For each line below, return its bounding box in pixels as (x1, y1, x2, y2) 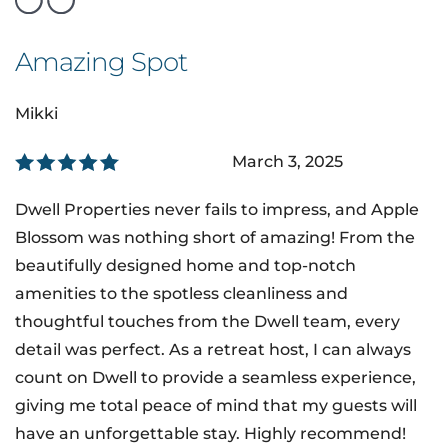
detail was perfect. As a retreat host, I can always (15, 339, 411, 359)
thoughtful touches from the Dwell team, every (15, 311, 400, 331)
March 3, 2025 (231, 151, 343, 171)
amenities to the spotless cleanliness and (15, 283, 348, 303)
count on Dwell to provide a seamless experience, (15, 367, 416, 387)
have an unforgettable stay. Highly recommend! (15, 423, 406, 443)
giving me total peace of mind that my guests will (15, 395, 417, 415)
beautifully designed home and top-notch (15, 255, 356, 275)
